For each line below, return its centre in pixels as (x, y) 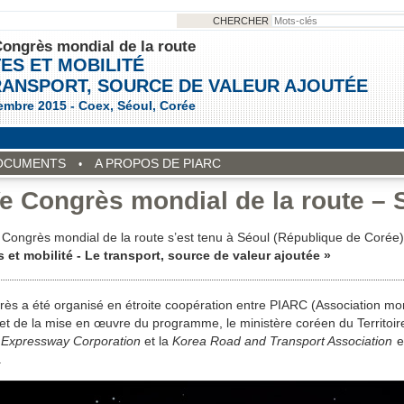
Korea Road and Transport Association (284, 340)
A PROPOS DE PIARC (157, 163)
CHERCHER (242, 21)
